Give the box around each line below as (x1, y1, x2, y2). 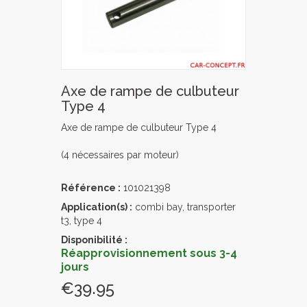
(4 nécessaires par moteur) (61, 149, 179, 160)
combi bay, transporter (132, 201, 236, 212)
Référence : (61, 182, 121, 193)
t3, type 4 (61, 214, 102, 226)
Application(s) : (61, 201, 132, 212)
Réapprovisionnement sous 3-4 (61, 246, 237, 260)
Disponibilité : (61, 234, 127, 245)
